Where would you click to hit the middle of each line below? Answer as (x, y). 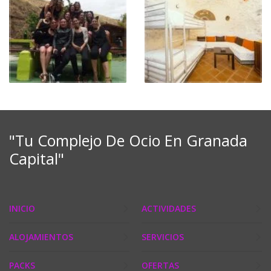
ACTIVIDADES (169, 208)
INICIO (22, 208)
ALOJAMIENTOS (41, 237)
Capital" (37, 158)
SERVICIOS (163, 237)
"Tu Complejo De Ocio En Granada (128, 140)
